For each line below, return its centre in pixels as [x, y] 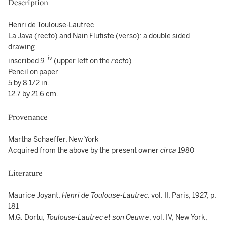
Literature [25, 173]
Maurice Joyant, [35, 195]
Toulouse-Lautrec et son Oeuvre [98, 217]
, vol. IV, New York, [178, 217]
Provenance [28, 117]
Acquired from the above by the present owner [84, 150]
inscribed [24, 61]
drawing [21, 47]
